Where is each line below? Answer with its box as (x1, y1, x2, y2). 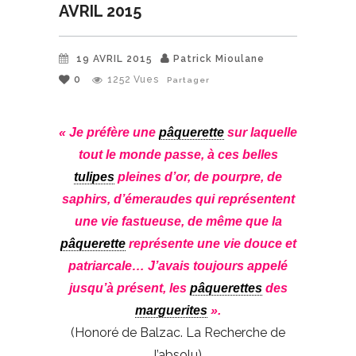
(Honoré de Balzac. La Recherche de (71, 324, 285, 340)
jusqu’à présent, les (68, 281, 190, 295)
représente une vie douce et (125, 236, 296, 250)
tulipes (74, 169, 114, 184)
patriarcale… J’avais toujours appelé (68, 258, 288, 273)
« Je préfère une (59, 125, 159, 139)
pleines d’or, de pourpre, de (114, 169, 282, 184)
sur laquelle (224, 125, 297, 139)
